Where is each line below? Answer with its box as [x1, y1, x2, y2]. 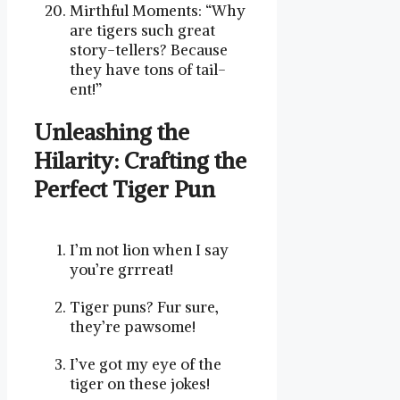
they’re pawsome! [70, 317, 196, 337]
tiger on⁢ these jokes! [70, 374, 210, 395]
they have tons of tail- [70, 59, 226, 79]
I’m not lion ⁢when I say [70, 240, 229, 261]
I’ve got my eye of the [70, 354, 221, 375]
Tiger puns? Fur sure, [70, 297, 219, 318]
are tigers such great [70, 20, 215, 40]
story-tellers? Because [70, 39, 228, 60]
